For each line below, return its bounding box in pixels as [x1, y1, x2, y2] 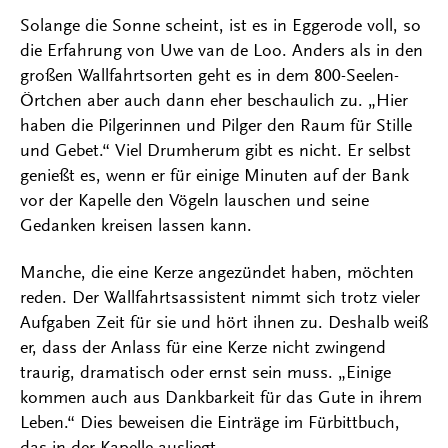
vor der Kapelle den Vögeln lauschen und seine [20, 190, 369, 211]
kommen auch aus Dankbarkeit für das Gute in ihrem [20, 387, 422, 408]
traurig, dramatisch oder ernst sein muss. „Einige [20, 362, 391, 383]
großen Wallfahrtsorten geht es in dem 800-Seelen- [20, 65, 399, 86]
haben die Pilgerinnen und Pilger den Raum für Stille [20, 115, 412, 136]
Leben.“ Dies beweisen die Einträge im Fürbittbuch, [20, 412, 400, 433]
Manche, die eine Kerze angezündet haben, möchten [20, 262, 414, 283]
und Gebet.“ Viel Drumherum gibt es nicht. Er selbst [20, 140, 411, 161]
